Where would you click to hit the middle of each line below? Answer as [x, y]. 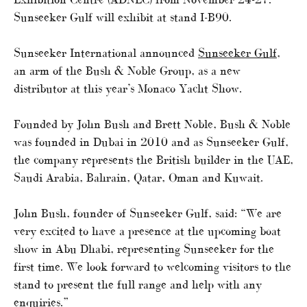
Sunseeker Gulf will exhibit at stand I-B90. [123, 17]
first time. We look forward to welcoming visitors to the [152, 266]
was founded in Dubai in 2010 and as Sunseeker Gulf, [151, 142]
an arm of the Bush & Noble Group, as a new [127, 70]
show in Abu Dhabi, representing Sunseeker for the [144, 248]
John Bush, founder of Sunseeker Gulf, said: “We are [148, 213]
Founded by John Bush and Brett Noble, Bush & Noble [152, 124]
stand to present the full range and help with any [138, 284]
